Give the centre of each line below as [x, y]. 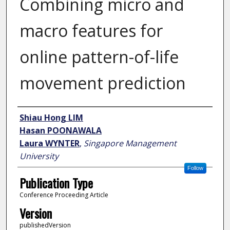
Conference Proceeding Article [64, 195]
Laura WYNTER [49, 143]
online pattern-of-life [99, 57]
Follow [195, 168]
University [39, 156]
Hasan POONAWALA [60, 131]
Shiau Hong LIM [51, 118]
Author [32, 117]
